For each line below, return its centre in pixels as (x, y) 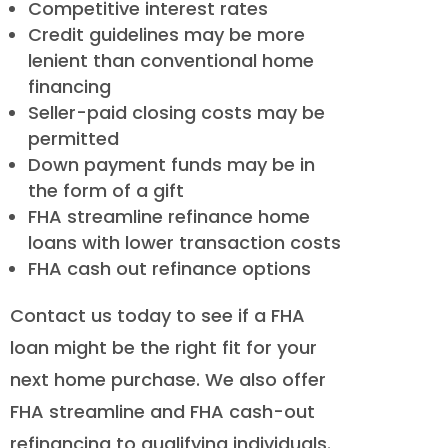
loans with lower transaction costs (184, 243)
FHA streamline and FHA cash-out (162, 412)
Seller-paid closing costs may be (176, 113)
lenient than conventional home (171, 61)
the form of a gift (106, 191)
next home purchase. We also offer (168, 380)
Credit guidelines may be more (166, 35)
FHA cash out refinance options (169, 269)
